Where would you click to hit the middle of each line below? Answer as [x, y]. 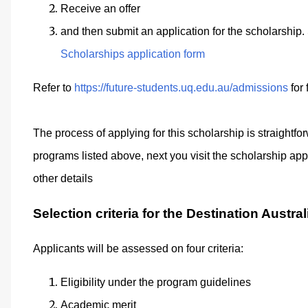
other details [63, 178]
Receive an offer [100, 9]
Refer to [54, 88]
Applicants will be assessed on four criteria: [138, 249]
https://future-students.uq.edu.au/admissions [181, 88]
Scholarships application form [133, 54]
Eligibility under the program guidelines [156, 283]
